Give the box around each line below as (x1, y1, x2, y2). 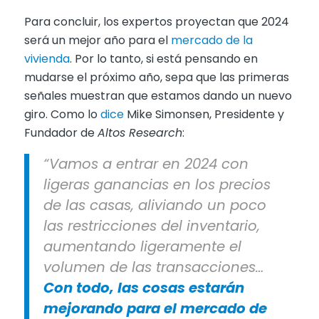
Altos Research (97, 124, 182, 141)
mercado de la (170, 31, 253, 48)
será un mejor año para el (23, 31, 171, 48)
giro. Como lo (23, 105, 100, 122)
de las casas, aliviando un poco (43, 195, 266, 216)
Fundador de (23, 124, 98, 141)
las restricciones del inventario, (43, 216, 260, 236)
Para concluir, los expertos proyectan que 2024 (23, 13, 289, 30)
